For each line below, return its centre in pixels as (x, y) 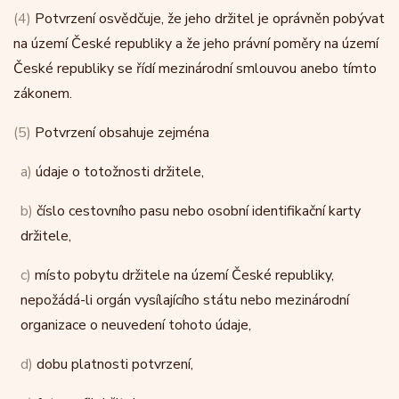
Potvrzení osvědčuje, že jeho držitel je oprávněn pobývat (208, 19)
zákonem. (43, 94)
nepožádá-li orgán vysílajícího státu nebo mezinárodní (185, 300)
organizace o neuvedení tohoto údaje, (136, 325)
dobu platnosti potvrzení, (113, 364)
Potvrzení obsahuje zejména (120, 133)
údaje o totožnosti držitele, (118, 172)
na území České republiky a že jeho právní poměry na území (196, 44)
